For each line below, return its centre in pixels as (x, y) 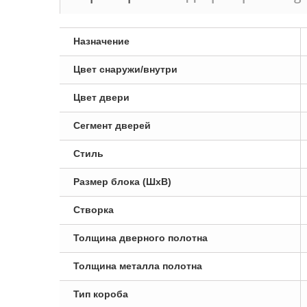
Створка (94, 210)
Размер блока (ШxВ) (122, 182)
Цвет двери (101, 97)
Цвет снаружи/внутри (125, 69)
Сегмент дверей (112, 125)
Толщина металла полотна (138, 266)
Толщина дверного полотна (140, 238)
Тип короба (101, 294)
